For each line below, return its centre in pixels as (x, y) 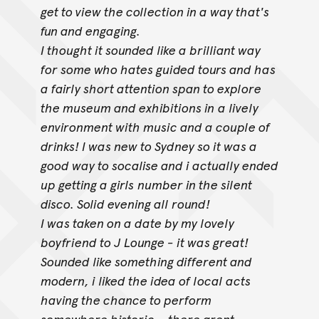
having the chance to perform (126, 300)
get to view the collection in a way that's (155, 11)
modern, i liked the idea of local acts (145, 281)
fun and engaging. (90, 31)
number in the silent (194, 184)
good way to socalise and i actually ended (159, 165)
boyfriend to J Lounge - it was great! (144, 242)
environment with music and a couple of (155, 127)
